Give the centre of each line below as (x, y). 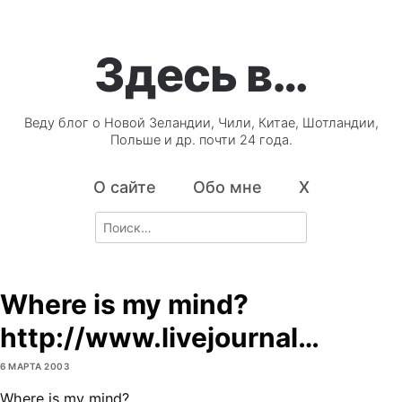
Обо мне (227, 188)
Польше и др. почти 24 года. (201, 140)
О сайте (124, 188)
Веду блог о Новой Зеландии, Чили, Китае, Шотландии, (201, 123)
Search (115, 221)
